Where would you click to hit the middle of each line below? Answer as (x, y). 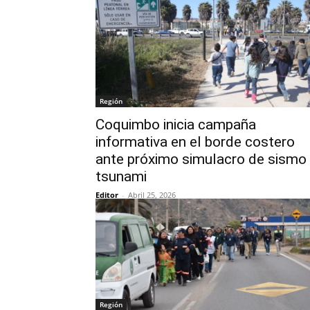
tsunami (121, 176)
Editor (107, 195)
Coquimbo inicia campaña (176, 125)
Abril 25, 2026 (152, 195)
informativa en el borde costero (195, 142)
